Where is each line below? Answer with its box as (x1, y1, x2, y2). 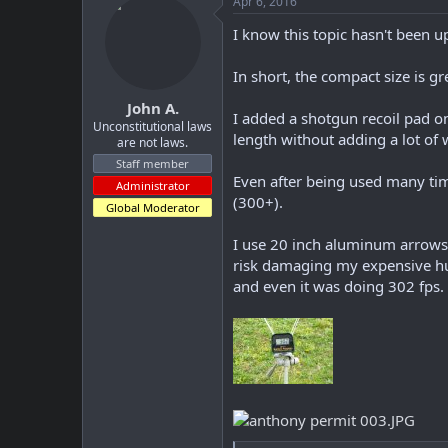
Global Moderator (105, 199, 200, 215)
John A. (126, 97, 179, 118)
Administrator (115, 177, 190, 193)
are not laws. (117, 133, 188, 151)
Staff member (116, 155, 189, 171)
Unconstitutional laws (93, 117, 212, 135)
